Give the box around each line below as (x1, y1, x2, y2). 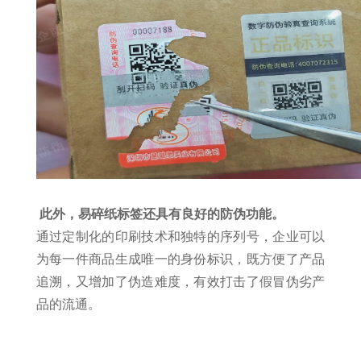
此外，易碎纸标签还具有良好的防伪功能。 (39, 207, 284, 221)
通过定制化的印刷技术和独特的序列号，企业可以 (35, 230, 326, 243)
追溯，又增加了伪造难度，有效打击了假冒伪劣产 (35, 275, 326, 288)
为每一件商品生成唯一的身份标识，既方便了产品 (35, 252, 326, 266)
